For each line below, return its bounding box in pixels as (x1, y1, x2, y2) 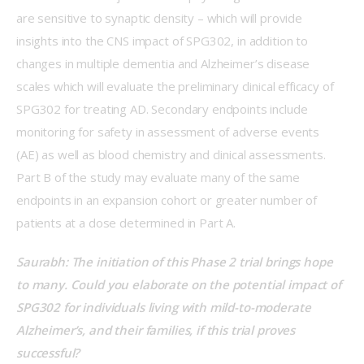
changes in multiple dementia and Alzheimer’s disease (16, 55, 314, 72)
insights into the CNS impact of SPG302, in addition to (16, 32, 311, 50)
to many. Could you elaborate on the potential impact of (16, 275, 344, 292)
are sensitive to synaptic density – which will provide (16, 10, 305, 27)
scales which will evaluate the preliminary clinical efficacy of (16, 78, 337, 95)
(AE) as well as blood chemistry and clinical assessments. (16, 146, 329, 163)
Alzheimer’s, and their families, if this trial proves (16, 321, 298, 338)
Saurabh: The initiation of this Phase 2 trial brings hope (16, 253, 336, 270)
